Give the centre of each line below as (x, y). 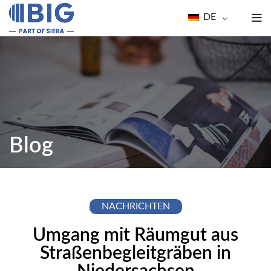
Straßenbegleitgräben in (135, 253)
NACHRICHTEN (135, 206)
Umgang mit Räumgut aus (135, 235)
